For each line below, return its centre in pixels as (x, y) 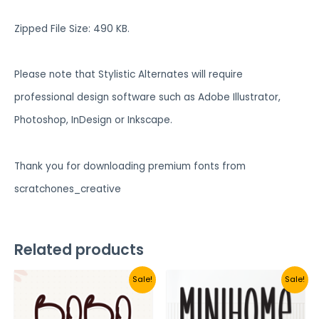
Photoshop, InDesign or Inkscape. (93, 120)
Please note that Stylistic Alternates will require (129, 75)
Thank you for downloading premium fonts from (130, 166)
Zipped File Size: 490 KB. (72, 28)
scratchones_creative (68, 189)
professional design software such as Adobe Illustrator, (147, 98)
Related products (79, 249)
